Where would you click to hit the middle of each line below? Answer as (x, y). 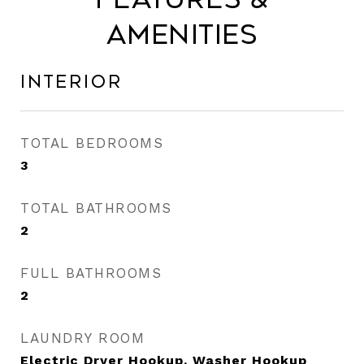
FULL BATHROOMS (91, 273)
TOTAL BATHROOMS (96, 208)
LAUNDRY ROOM (82, 338)
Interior (71, 82)
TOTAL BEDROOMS (92, 143)
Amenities (182, 35)
